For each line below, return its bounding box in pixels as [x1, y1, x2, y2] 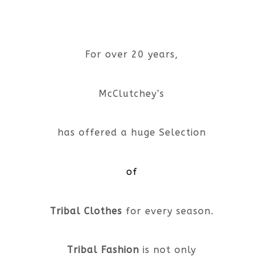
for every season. [122, 205, 214, 217]
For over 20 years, [85, 49, 178, 60]
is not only [139, 244, 196, 256]
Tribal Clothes [49, 205, 122, 217]
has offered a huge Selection [57, 127, 206, 139]
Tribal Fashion [67, 244, 139, 256]
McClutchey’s [99, 87, 164, 99]
